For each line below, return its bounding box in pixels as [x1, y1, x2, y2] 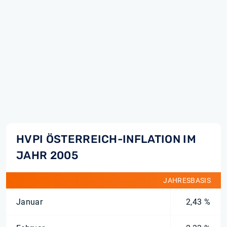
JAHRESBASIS [163, 176, 211, 184]
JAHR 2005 [16, 149, 78, 162]
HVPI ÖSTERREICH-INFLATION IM [16, 133, 196, 145]
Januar [16, 197, 43, 207]
